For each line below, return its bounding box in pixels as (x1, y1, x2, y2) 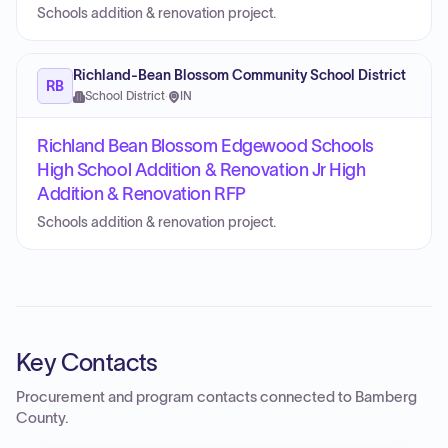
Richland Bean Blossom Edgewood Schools (37, 136, 374, 156)
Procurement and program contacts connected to (16, 389, 355, 405)
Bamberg (355, 389, 417, 405)
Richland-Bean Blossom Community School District (73, 68, 406, 83)
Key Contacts (16, 349, 158, 376)
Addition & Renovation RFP (37, 184, 246, 204)
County (16, 410, 65, 426)
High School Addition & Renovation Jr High (37, 160, 366, 180)
